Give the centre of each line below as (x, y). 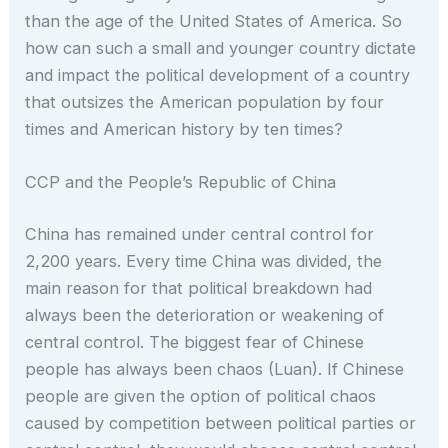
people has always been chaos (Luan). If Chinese (215, 369)
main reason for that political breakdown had (199, 288)
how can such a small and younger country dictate (221, 48)
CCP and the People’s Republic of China (181, 182)
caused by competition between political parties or (221, 423)
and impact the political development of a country (218, 75)
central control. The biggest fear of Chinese (195, 342)
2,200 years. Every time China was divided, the (204, 261)
